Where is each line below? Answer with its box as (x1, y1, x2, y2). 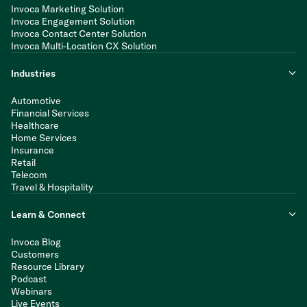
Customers (11, 247, 59, 260)
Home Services (11, 131, 77, 144)
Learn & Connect (11, 208, 86, 221)
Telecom (11, 168, 47, 181)
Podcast (11, 272, 47, 285)
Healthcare (11, 119, 59, 132)
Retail (11, 156, 36, 169)
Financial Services (11, 106, 89, 119)
